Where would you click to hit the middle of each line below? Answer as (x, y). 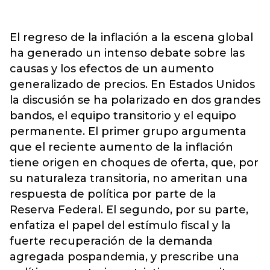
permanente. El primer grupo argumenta (128, 131)
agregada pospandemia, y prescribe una (124, 256)
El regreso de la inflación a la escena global (131, 37)
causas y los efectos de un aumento (112, 68)
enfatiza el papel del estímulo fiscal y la (120, 225)
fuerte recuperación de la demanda (111, 241)
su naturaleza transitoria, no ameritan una (129, 178)
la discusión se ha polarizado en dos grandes (135, 100)
